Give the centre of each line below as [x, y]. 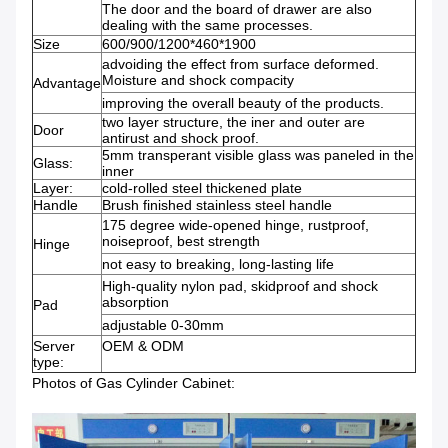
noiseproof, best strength [181, 241]
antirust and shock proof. [180, 138]
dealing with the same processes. [207, 25]
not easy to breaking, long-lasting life [218, 264]
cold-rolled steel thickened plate [202, 188]
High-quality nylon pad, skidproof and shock [240, 286]
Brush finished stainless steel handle [217, 205]
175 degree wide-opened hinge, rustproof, [235, 225]
